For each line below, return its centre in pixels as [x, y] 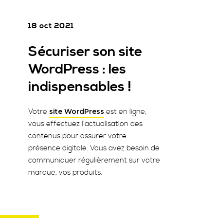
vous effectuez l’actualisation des [85, 124]
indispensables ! [80, 87]
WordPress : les [77, 69]
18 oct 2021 [51, 26]
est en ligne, [125, 112]
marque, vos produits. [65, 173]
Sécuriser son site [85, 52]
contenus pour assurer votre [77, 136]
